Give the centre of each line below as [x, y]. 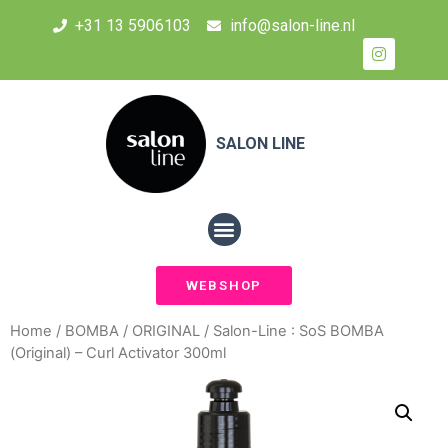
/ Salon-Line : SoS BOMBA [292, 330]
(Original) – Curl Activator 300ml [118, 352]
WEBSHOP [224, 285]
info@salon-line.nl [292, 25]
